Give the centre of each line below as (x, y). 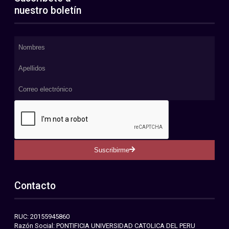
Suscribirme (112, 150)
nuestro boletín (48, 10)
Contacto (35, 186)
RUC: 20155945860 (42, 216)
